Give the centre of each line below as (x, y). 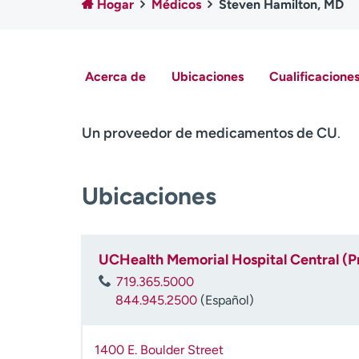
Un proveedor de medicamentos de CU (210, 133)
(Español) (226, 301)
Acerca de (115, 76)
